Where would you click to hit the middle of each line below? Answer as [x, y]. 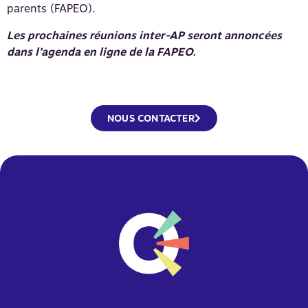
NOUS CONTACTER [151, 118]
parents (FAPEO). [51, 8]
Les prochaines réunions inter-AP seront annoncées [144, 35]
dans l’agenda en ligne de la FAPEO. [101, 52]
